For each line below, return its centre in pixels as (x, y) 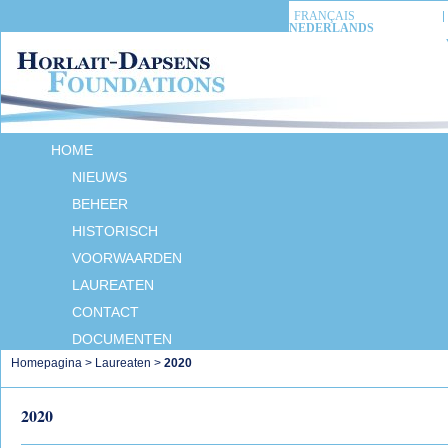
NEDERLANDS (331, 28)
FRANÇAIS (324, 16)
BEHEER (100, 204)
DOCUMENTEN (122, 339)
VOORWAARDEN (127, 258)
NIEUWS (99, 177)
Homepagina (46, 363)
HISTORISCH (115, 231)
